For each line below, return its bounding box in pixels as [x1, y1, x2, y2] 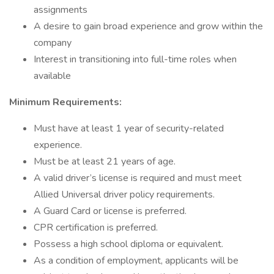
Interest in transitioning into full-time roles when [34, 53, 237, 66]
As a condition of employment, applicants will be [34, 254, 239, 267]
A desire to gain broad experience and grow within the [34, 20, 263, 33]
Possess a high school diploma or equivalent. [34, 237, 223, 251]
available [34, 69, 71, 83]
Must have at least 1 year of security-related [34, 122, 224, 135]
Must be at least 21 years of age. [34, 155, 176, 168]
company [34, 36, 72, 50]
